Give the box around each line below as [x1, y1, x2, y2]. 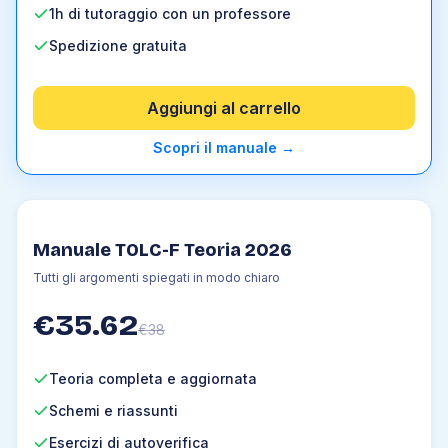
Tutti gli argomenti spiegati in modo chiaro [33, 270, 280, 285]
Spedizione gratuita [49, 37, 187, 54]
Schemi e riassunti [49, 402, 178, 419]
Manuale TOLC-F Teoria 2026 [33, 239, 292, 261]
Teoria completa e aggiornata [49, 370, 257, 387]
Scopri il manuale [153, 139, 281, 156]
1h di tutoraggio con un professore [49, 5, 291, 22]
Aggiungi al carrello [147, 98, 301, 118]
